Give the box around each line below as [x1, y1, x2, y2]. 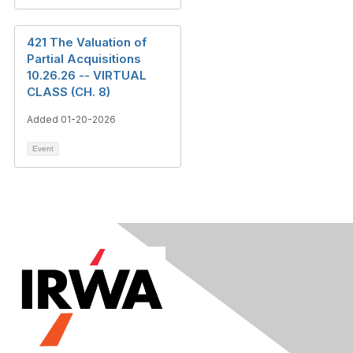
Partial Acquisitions [27, 51, 141, 66]
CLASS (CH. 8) [27, 84, 110, 99]
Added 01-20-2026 [27, 113, 116, 125]
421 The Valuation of [27, 35, 147, 50]
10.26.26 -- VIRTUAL [27, 68, 147, 83]
